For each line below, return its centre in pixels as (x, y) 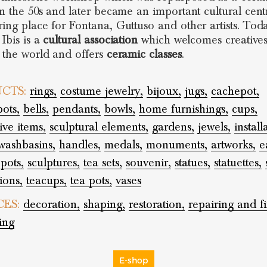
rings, (43, 91)
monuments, (176, 145)
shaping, (104, 204)
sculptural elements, (99, 127)
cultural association (89, 40)
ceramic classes (144, 54)
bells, (36, 109)
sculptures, (53, 163)
